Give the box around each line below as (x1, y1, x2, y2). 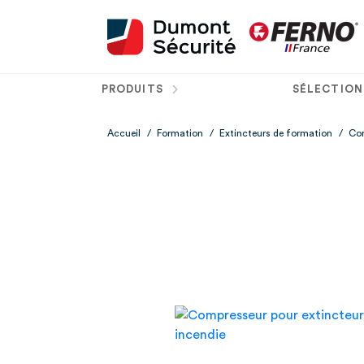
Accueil (107, 128, 141, 138)
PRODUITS (101, 84, 167, 94)
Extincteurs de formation (219, 128, 332, 138)
